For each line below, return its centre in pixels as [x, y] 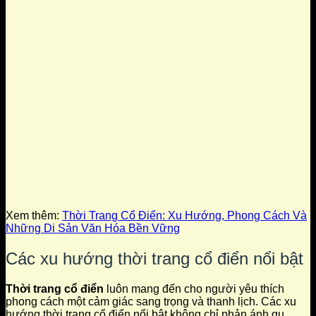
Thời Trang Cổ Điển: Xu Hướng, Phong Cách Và [184, 216]
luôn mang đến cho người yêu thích [194, 288]
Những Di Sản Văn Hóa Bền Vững [93, 229]
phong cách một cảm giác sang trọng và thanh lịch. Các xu [151, 301]
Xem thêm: [34, 216]
